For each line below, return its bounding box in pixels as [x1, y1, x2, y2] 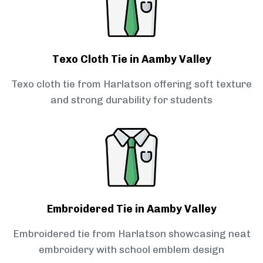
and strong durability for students [50, 94, 213, 106]
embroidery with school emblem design [39, 244, 224, 256]
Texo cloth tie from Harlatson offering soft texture [11, 78, 252, 90]
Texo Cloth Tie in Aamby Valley [52, 53, 211, 66]
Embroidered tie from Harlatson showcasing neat [12, 228, 251, 240]
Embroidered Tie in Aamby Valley [46, 203, 217, 216]
